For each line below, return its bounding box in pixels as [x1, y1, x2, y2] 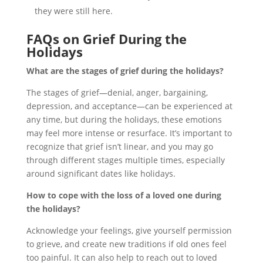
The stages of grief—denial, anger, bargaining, [26, 86, 208, 98]
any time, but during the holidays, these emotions [26, 113, 222, 125]
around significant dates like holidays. [26, 167, 176, 179]
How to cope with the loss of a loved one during [26, 189, 221, 201]
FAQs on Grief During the [26, 29, 187, 48]
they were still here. [34, 5, 113, 16]
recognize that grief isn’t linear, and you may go [26, 140, 213, 152]
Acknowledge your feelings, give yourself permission [26, 224, 232, 236]
